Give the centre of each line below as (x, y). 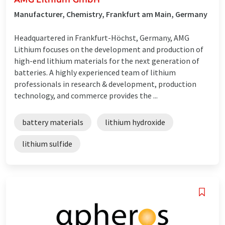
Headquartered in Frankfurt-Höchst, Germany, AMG (102, 37)
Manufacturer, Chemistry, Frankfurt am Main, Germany (111, 14)
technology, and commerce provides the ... (86, 95)
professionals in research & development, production (105, 84)
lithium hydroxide (135, 122)
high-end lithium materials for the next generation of (107, 61)
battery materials (53, 122)
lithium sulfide (47, 143)
